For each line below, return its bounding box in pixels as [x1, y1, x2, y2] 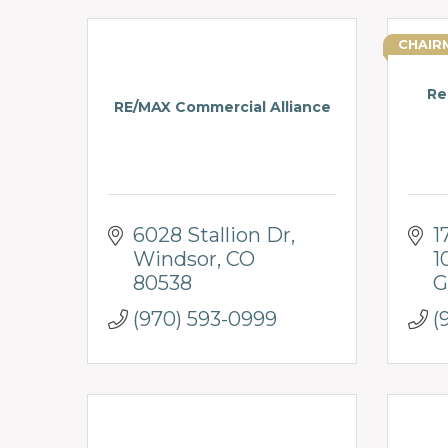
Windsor [133, 246, 217, 271]
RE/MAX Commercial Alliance [113, 97, 331, 116]
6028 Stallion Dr [133, 222, 291, 247]
